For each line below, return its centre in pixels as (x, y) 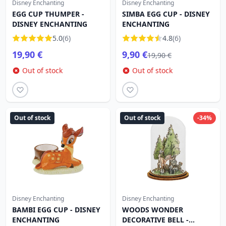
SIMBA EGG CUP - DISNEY (166, 14)
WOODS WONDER (153, 210)
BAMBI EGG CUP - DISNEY (56, 210)
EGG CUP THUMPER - (48, 14)
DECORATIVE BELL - (155, 220)
